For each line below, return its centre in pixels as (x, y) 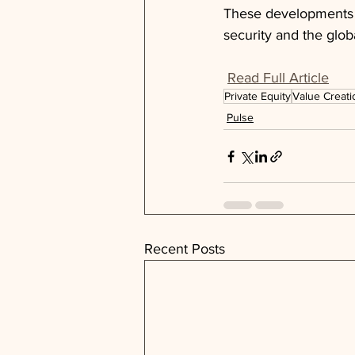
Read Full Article (278, 78)
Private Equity (258, 96)
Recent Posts (185, 249)
